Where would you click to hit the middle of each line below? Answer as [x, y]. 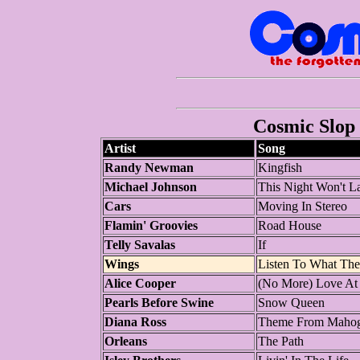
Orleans [125, 341]
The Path [280, 341]
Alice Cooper [140, 283]
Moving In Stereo [302, 206]
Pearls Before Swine [159, 303]
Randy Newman [149, 168]
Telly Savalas [139, 245]
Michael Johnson [150, 187]
